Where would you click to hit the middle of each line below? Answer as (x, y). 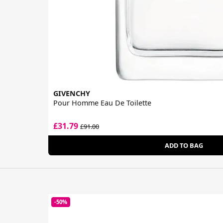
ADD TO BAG (184, 146)
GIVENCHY (72, 94)
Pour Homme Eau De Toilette (102, 103)
